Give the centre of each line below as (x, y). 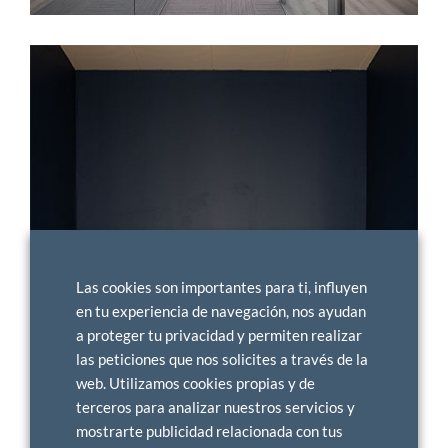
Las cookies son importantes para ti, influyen (221, 287)
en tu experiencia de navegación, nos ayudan (221, 311)
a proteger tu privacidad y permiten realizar (219, 335)
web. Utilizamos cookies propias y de (195, 383)
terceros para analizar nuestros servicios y (215, 407)
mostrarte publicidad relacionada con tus (209, 431)
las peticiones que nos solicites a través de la (222, 359)
